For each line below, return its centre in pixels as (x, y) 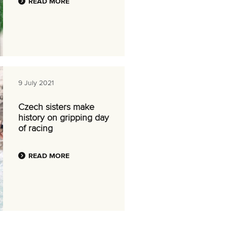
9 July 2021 (36, 83)
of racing (35, 129)
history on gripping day (64, 118)
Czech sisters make (56, 107)
